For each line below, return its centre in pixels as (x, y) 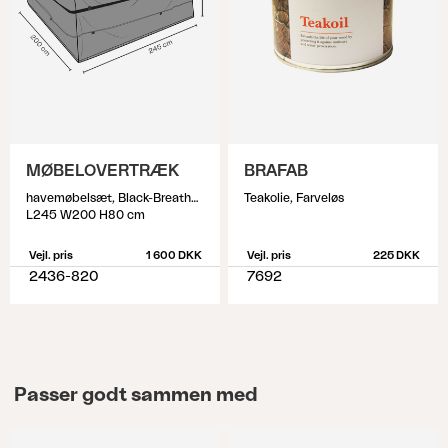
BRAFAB (276, 171)
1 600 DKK (173, 255)
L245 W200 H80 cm (85, 215)
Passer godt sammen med (135, 395)
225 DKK (396, 255)
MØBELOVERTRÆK (102, 171)
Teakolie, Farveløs (294, 198)
